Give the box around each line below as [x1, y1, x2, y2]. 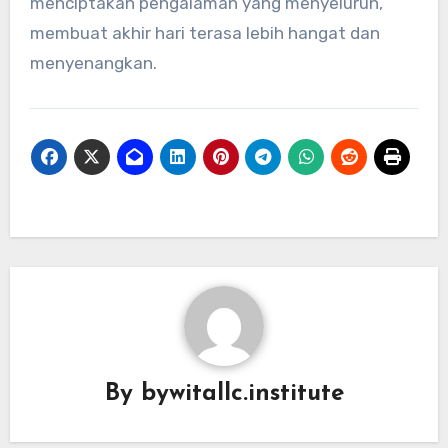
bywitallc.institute [140, 382, 344, 407]
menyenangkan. [29, 52, 157, 73]
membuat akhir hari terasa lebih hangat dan [29, 22, 380, 43]
